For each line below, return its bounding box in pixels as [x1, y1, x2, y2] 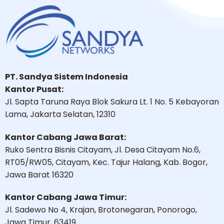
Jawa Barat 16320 [4, 168, 73, 180]
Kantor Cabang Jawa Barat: [4, 131, 126, 143]
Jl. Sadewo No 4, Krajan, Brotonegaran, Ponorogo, [4, 204, 197, 216]
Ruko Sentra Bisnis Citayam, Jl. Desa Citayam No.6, [4, 143, 200, 155]
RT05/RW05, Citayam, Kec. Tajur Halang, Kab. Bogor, [4, 156, 207, 168]
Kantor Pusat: [4, 83, 63, 95]
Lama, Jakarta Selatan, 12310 [4, 108, 115, 120]
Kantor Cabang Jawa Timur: [4, 191, 126, 203]
